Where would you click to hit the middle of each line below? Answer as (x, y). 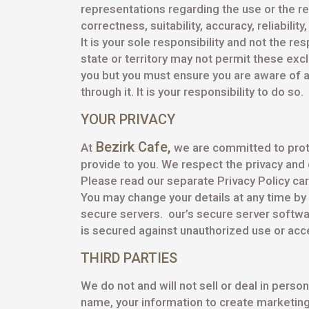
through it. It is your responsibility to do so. (192, 92)
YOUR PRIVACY (128, 119)
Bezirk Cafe (130, 147)
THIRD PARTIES (129, 258)
